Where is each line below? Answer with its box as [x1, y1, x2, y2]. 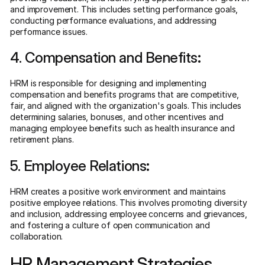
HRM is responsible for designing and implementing [10, 78, 206, 89]
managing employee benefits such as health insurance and [10, 123, 235, 134]
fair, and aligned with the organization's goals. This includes [10, 101, 241, 111]
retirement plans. [10, 134, 74, 145]
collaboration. [10, 231, 63, 241]
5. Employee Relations [10, 156, 147, 174]
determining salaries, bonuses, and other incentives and [10, 112, 224, 122]
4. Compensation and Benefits [10, 48, 198, 66]
